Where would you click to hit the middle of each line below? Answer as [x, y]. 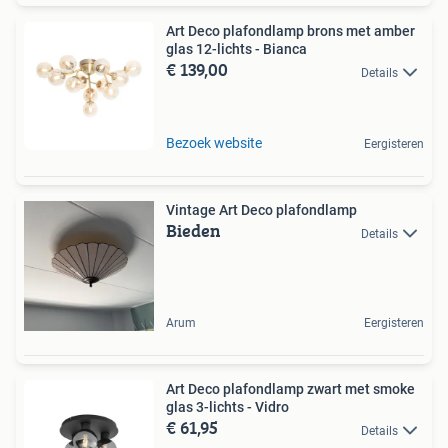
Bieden [193, 231]
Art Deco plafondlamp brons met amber [290, 31]
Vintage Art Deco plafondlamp [261, 210]
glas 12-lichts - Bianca [236, 49]
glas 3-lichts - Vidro [227, 407]
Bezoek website [214, 143]
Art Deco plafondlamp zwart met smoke [290, 389]
